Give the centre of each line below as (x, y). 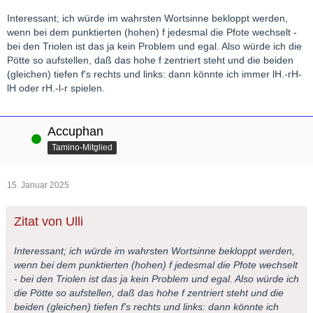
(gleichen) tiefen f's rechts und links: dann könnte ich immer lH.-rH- (154, 74)
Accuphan (75, 132)
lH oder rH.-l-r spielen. (56, 88)
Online (20, 139)
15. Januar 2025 (38, 185)
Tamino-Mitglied (82, 147)
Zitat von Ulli (49, 222)
